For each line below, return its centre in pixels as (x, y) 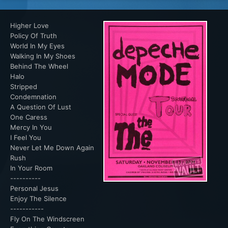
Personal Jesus (34, 189)
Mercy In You (31, 127)
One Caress (29, 117)
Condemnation (33, 97)
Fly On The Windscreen (47, 219)
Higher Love (30, 26)
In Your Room (31, 168)
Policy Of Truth (34, 36)
